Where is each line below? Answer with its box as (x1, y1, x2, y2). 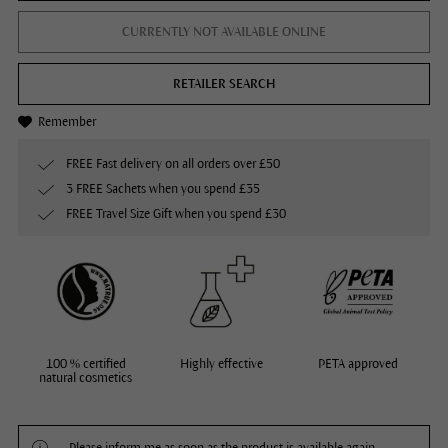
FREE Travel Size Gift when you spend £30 (65, 207, 286, 221)
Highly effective (180, 357, 264, 372)
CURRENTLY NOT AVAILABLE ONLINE (122, 25, 326, 39)
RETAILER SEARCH (172, 77, 276, 91)
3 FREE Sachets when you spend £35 (65, 182, 260, 196)
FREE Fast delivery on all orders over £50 (65, 157, 280, 171)
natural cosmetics (39, 371, 133, 386)
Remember (37, 115, 96, 129)
